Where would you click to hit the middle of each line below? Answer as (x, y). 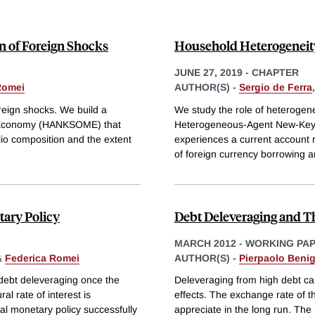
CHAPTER (275, 72)
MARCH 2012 (205, 243)
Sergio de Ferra (276, 87)
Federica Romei (42, 258)
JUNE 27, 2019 (208, 72)
